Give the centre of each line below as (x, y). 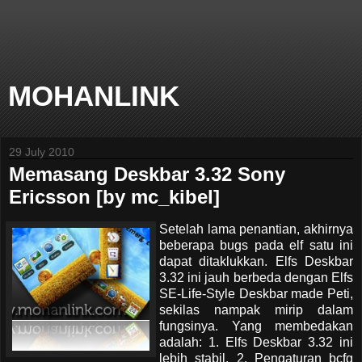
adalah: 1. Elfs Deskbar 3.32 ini (256, 342)
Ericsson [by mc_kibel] (114, 197)
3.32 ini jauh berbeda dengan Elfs (256, 277)
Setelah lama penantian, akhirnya (256, 229)
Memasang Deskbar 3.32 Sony (147, 174)
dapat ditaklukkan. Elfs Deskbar (256, 261)
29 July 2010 (42, 152)
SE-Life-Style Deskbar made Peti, (256, 293)
